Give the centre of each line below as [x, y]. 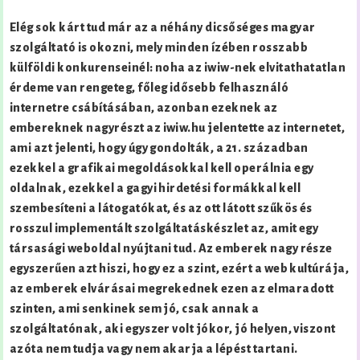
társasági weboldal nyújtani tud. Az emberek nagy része [171, 249]
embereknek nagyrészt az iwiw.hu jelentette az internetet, [178, 128]
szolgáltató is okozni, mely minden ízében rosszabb [159, 48]
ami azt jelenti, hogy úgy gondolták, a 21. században [159, 148]
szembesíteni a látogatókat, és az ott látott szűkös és [161, 209]
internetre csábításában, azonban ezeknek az [144, 108]
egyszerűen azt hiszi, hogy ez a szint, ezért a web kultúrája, [180, 269]
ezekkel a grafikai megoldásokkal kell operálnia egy [162, 168]
